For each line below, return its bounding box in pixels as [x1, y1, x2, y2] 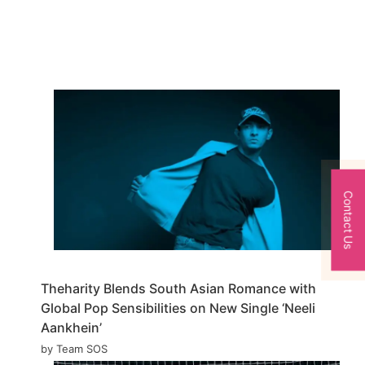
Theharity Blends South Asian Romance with [41, 280, 316, 297]
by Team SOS [41, 342, 108, 356]
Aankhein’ [41, 319, 102, 336]
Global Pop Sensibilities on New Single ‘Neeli [41, 300, 315, 317]
